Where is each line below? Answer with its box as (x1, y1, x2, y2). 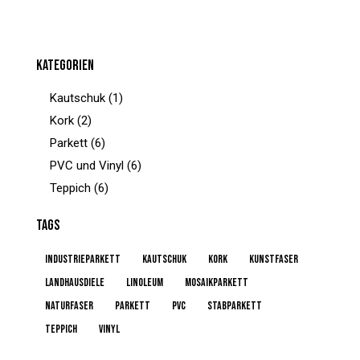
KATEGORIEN (36, 57, 94, 75)
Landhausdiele (45, 276, 104, 290)
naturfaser (45, 299, 93, 313)
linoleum (126, 276, 163, 290)
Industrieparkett (45, 252, 121, 267)
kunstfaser (249, 252, 298, 267)
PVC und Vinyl (50, 158, 125, 174)
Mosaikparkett (185, 276, 248, 290)
